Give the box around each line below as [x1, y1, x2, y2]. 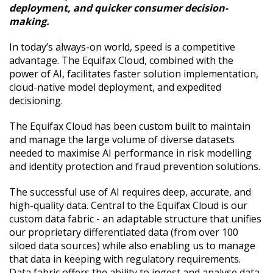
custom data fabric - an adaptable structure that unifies [9, 212, 261, 226]
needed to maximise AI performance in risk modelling [9, 146, 252, 160]
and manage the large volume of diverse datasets [9, 133, 235, 147]
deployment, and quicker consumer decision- [9, 1, 228, 15]
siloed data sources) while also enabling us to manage [9, 239, 255, 253]
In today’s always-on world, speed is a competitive [9, 40, 235, 54]
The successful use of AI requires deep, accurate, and [9, 185, 251, 199]
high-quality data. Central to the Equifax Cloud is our [9, 199, 247, 213]
